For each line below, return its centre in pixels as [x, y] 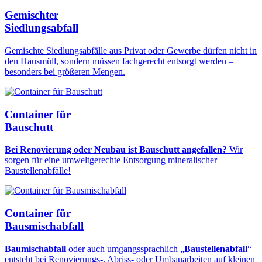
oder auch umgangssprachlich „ [125, 249]
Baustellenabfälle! [38, 171]
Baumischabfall [35, 249]
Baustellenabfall [216, 249]
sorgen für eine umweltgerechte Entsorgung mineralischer [111, 160]
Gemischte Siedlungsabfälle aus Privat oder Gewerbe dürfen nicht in [131, 50]
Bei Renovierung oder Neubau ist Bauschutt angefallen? [116, 150]
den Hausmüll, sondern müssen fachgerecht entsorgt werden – [119, 61]
